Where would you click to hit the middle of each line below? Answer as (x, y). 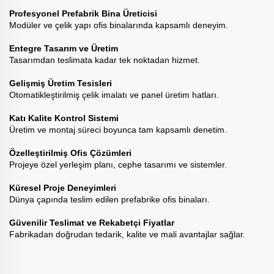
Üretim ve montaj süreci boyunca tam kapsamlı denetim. (118, 129)
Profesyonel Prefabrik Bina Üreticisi (83, 13)
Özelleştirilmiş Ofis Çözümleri (70, 153)
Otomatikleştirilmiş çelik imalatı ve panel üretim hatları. (114, 94)
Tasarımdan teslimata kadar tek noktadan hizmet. (105, 60)
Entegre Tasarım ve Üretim (64, 48)
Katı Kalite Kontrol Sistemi (64, 118)
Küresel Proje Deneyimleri (63, 187)
